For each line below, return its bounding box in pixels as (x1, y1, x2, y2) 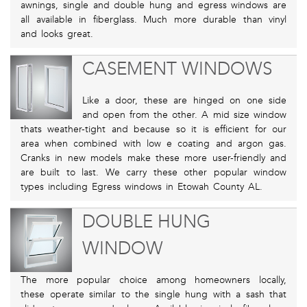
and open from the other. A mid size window (82, 109, 286, 121)
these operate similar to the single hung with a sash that (21, 288, 286, 301)
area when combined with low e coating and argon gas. (21, 138, 286, 150)
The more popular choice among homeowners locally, (21, 274, 286, 286)
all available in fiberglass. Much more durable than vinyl (21, 14, 286, 26)
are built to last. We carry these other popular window (21, 167, 286, 179)
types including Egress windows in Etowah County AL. (21, 181, 262, 193)
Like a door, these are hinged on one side (82, 95, 286, 107)
